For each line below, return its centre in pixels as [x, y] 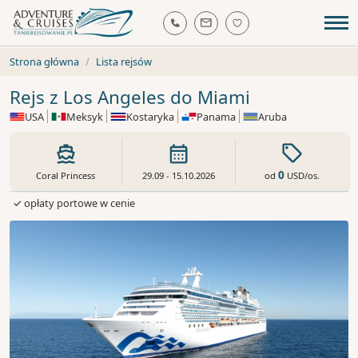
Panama [216, 116]
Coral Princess [66, 176]
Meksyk [85, 116]
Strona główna [44, 62]
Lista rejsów [124, 62]
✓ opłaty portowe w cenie [74, 203]
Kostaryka [150, 116]
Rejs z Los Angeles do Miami [130, 97]
